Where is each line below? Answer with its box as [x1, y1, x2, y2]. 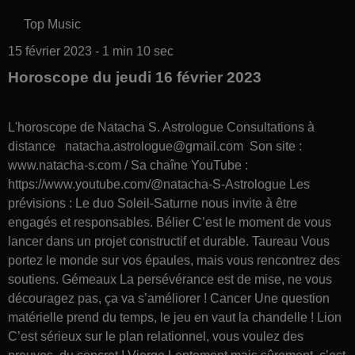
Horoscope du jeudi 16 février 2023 [8, 68, 261, 86]
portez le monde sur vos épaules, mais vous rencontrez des [8, 253, 340, 267]
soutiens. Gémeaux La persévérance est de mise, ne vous [8, 272, 332, 286]
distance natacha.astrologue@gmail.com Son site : [8, 139, 302, 153]
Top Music [24, 17, 81, 31]
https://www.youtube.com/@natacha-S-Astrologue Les [8, 177, 310, 191]
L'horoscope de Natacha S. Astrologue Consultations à [8, 120, 315, 134]
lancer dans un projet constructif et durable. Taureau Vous [8, 234, 330, 248]
